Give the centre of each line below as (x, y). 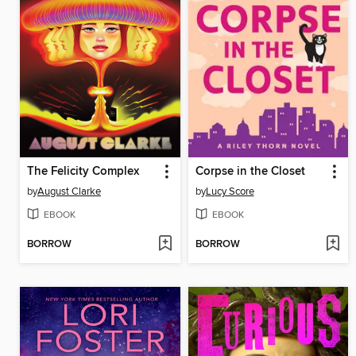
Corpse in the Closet (250, 172)
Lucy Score (230, 192)
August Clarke (69, 192)
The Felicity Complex (83, 172)
